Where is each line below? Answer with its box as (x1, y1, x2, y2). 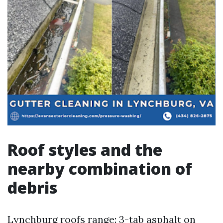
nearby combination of (7, 158, 192, 179)
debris (7, 177, 57, 198)
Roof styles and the (7, 139, 162, 160)
